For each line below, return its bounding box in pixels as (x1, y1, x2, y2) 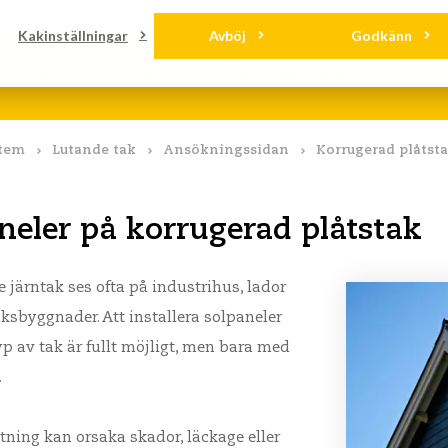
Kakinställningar (18, 27, 128, 44)
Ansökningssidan (163, 144, 289, 157)
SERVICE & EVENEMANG (137, 71, 369, 88)
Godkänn (350, 27, 412, 44)
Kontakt (87, 13, 145, 26)
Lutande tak (52, 144, 136, 157)
